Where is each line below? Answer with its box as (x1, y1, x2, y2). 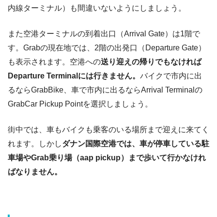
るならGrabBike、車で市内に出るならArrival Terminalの (8, 85, 202, 94)
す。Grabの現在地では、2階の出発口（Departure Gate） (8, 43, 206, 52)
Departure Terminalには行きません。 (8, 71, 140, 80)
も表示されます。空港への (8, 57, 101, 66)
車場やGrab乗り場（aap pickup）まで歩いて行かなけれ (8, 153, 206, 162)
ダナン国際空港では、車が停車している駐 (62, 139, 209, 148)
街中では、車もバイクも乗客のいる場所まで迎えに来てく (8, 125, 209, 134)
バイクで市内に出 (140, 71, 202, 80)
